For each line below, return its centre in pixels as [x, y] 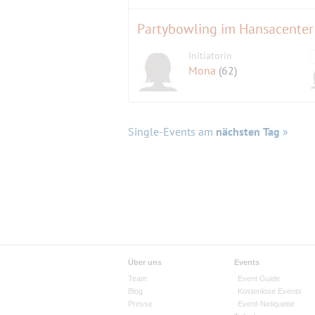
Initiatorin [211, 55]
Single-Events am [172, 131]
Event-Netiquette [266, 303]
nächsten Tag [248, 131]
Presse [140, 303]
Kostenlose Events [269, 291]
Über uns [145, 262]
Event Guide [258, 278]
